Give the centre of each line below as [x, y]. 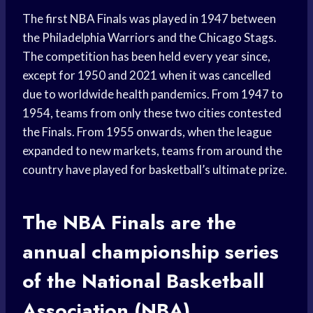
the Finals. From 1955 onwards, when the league [147, 132]
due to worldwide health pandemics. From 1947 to [153, 94]
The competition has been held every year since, [146, 57]
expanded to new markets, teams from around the [152, 151]
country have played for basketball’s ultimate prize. [155, 170]
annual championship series [151, 252]
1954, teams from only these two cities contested [152, 113]
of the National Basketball [143, 282]
